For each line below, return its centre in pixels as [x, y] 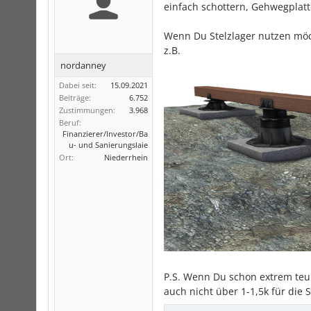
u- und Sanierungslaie [108, 145]
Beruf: [70, 123]
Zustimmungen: [87, 110]
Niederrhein [126, 157]
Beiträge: [75, 98]
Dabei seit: [78, 85]
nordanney [83, 65]
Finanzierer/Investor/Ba [105, 134]
